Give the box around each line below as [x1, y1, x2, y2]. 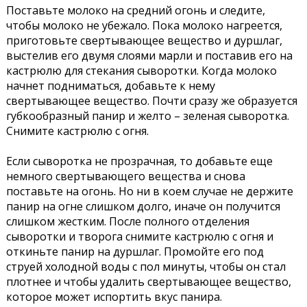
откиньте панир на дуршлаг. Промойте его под [5, 243, 264, 259]
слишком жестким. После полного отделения [5, 213, 249, 229]
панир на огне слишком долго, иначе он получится [5, 198, 280, 214]
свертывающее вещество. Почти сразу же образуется [5, 93, 297, 108]
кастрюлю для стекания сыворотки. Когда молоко [5, 62, 277, 78]
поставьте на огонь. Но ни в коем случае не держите [5, 183, 293, 199]
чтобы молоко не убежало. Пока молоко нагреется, [5, 17, 282, 33]
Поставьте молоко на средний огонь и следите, [5, 2, 265, 18]
